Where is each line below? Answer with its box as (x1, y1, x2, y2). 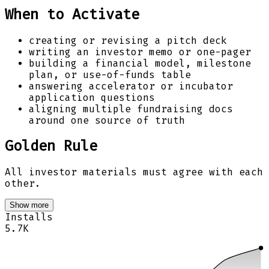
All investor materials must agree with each (5, 166, 263, 178)
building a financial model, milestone (29, 57, 251, 69)
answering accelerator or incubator (29, 80, 233, 92)
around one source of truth (29, 114, 185, 126)
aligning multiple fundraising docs (29, 103, 233, 115)
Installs (5, 211, 53, 223)
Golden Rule (5, 138, 97, 155)
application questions (29, 91, 155, 103)
